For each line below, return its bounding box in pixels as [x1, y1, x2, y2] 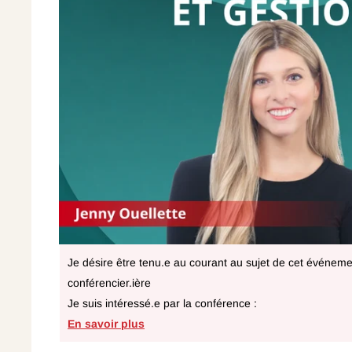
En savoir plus [68, 317, 145, 330]
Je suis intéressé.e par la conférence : [68, 296, 257, 310]
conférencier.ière [68, 276, 151, 289]
